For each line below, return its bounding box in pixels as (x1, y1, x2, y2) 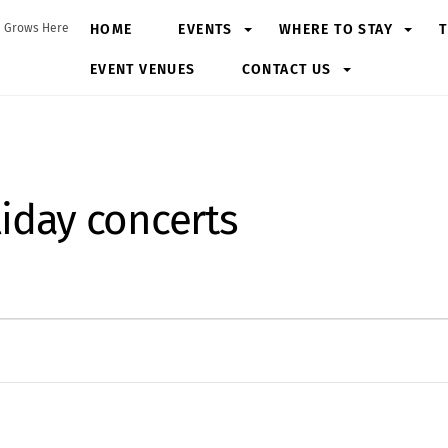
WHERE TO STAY (278, 21, 393, 38)
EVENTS (178, 21, 233, 38)
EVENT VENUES (89, 61, 196, 78)
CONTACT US (241, 61, 332, 78)
